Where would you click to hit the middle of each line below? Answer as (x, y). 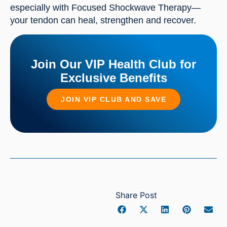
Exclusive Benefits (113, 78)
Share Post (137, 195)
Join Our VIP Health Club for (113, 64)
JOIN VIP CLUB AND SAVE (113, 99)
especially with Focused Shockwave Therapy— (105, 8)
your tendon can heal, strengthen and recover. (103, 21)
